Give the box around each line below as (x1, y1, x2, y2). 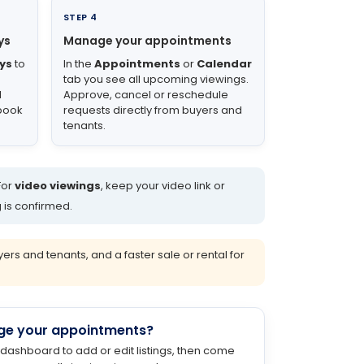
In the (63, 56, 94, 72)
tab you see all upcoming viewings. (63, 71, 249, 88)
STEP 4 (63, 11, 97, 24)
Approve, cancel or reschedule (63, 87, 228, 103)
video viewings (14, 178, 101, 194)
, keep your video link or (100, 178, 225, 194)
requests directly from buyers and (63, 102, 242, 119)
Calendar (197, 56, 252, 72)
